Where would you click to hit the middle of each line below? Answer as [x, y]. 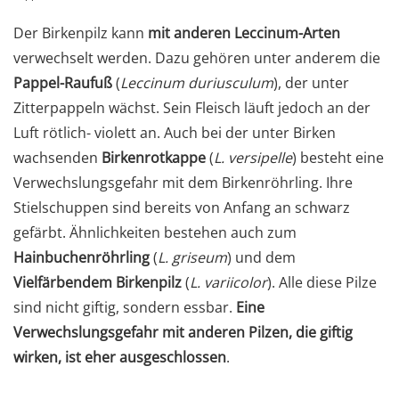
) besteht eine [338, 157]
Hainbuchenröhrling [81, 257]
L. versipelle [253, 157]
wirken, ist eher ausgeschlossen [120, 357]
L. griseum [192, 257]
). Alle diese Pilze [322, 282]
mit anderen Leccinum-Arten [244, 33]
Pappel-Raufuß [63, 82]
